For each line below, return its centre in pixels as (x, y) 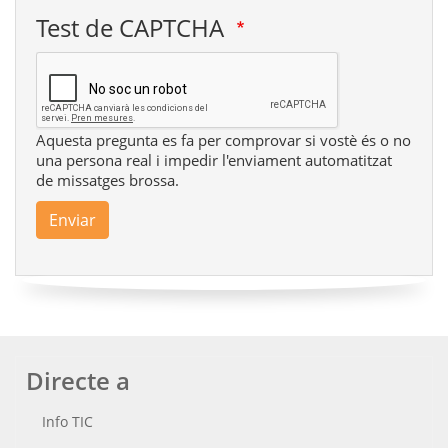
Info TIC (67, 422)
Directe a (78, 381)
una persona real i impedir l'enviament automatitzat (214, 160)
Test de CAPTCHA (133, 28)
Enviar (72, 220)
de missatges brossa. (107, 180)
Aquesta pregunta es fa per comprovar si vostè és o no (223, 140)
